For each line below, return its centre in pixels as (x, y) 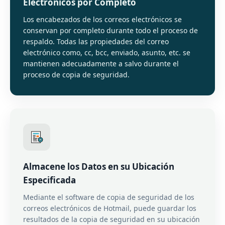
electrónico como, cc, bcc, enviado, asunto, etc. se (107, 52)
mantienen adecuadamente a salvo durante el (101, 64)
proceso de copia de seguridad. (76, 75)
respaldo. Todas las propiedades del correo (96, 41)
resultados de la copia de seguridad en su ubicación (111, 219)
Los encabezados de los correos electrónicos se (102, 19)
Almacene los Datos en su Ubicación (99, 166)
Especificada (49, 180)
